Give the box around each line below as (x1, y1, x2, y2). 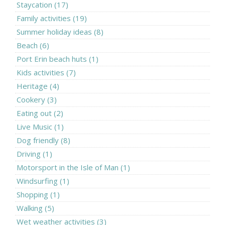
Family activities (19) (17, 13, 87, 23)
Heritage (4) (17, 80, 59, 91)
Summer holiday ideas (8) (17, 26, 103, 37)
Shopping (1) (17, 189, 60, 199)
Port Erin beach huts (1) (17, 53, 98, 64)
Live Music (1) (17, 121, 64, 132)
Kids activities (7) (17, 67, 76, 77)
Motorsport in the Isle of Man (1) (17, 162, 130, 172)
